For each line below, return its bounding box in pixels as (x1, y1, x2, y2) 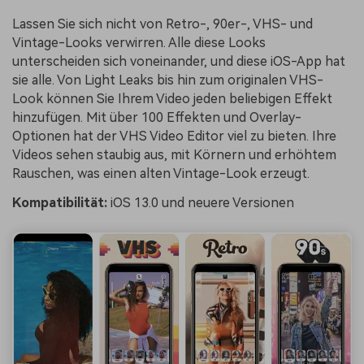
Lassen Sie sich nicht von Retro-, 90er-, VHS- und (12, 15, 313, 32)
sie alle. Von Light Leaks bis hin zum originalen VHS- (12, 71, 323, 88)
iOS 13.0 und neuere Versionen (107, 194, 294, 210)
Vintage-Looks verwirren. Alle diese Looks (12, 34, 266, 50)
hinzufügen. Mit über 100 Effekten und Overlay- (12, 109, 301, 125)
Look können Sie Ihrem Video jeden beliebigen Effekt (12, 90, 332, 106)
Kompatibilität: (12, 194, 107, 210)
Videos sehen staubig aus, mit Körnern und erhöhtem (12, 146, 336, 162)
